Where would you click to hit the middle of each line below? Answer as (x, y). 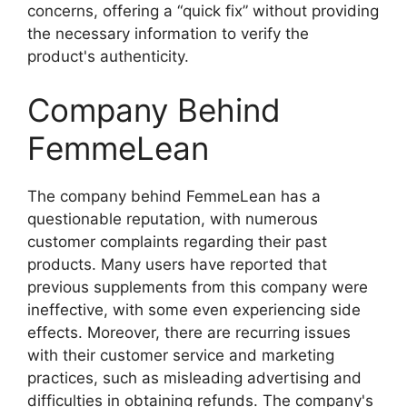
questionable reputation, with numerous (173, 219)
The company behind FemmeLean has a (174, 197)
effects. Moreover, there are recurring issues (189, 333)
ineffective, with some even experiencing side (194, 310)
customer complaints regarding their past (177, 242)
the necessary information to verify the (168, 33)
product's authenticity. (108, 56)
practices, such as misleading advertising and (194, 378)
